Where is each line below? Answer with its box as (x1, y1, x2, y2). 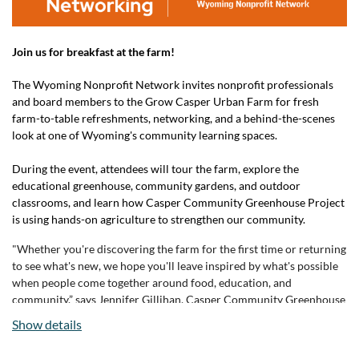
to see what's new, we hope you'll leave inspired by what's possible (12, 258, 338, 272)
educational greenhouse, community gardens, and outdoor (12, 178, 301, 192)
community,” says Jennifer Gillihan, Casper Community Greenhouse (12, 292, 345, 306)
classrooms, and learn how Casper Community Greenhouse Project (12, 195, 345, 209)
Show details (12, 316, 82, 332)
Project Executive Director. (12, 309, 147, 323)
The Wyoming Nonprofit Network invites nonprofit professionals (12, 77, 333, 91)
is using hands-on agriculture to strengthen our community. (12, 212, 305, 226)
